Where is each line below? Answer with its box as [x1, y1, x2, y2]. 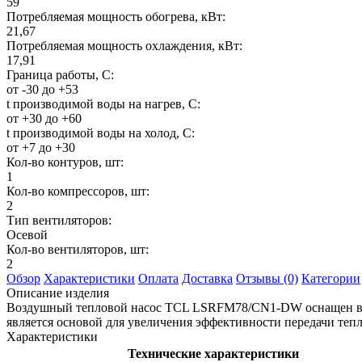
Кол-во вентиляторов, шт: [6, 242, 149, 256]
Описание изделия [6, 285, 109, 300]
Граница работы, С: [6, 67, 114, 82]
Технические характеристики [127, 346, 299, 360]
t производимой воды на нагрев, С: [6, 96, 200, 111]
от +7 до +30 [6, 140, 75, 154]
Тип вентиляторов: [6, 213, 112, 227]
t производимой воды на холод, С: [6, 125, 195, 140]
